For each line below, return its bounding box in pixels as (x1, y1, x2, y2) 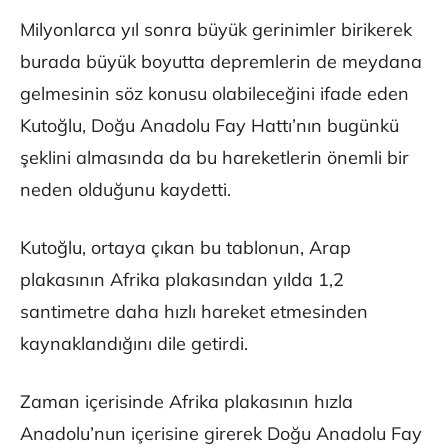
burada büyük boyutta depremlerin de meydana (20, 50, 422, 74)
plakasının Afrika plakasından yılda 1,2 (20, 268, 344, 292)
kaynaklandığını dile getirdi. (20, 332, 248, 356)
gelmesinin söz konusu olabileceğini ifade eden (20, 82, 409, 106)
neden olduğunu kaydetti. (20, 178, 231, 202)
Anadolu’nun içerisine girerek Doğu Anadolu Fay (20, 422, 422, 446)
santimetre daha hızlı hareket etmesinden (20, 300, 368, 324)
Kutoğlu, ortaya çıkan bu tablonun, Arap (20, 236, 351, 260)
